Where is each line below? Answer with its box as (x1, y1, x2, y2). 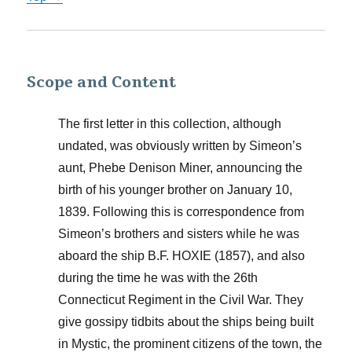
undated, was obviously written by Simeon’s (58, 139, 302, 152)
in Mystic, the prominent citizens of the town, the (58, 337, 323, 350)
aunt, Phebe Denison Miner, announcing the (58, 161, 303, 174)
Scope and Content (27, 72, 177, 93)
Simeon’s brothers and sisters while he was (58, 227, 300, 240)
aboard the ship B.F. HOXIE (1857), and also (58, 249, 306, 262)
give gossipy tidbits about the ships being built (58, 315, 314, 328)
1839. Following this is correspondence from (58, 205, 305, 218)
